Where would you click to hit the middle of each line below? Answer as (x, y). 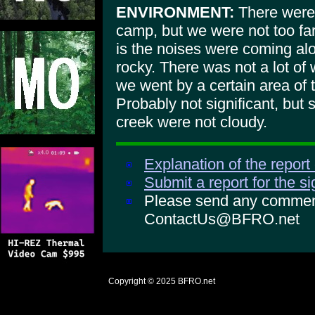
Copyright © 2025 (142, 281)
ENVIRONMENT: (175, 13)
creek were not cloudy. (192, 122)
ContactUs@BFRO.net (222, 219)
